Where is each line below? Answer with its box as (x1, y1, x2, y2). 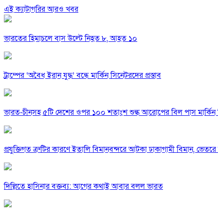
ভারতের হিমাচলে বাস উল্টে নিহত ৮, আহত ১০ (4, 33, 137, 44)
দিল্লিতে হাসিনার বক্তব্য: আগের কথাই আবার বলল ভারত (4, 181, 163, 192)
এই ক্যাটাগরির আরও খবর (4, 4, 78, 15)
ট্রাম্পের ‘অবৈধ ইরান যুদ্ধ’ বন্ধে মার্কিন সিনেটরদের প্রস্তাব (4, 70, 161, 81)
